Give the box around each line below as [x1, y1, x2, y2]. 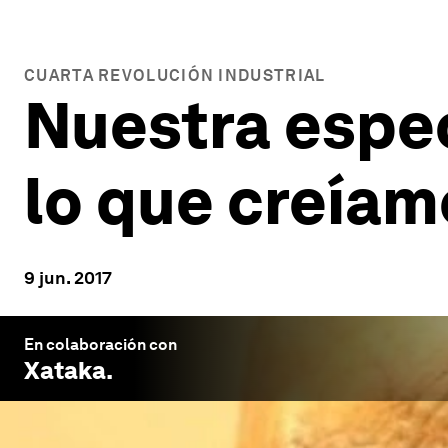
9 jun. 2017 [24, 267, 112, 288]
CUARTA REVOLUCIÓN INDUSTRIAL [24, 66, 326, 85]
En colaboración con [24, 335, 177, 354]
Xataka [24, 356, 106, 385]
